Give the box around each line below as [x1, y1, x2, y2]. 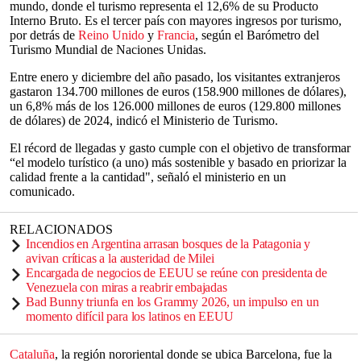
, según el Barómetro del [195, 28, 319, 42]
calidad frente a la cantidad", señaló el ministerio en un [10, 170, 286, 184]
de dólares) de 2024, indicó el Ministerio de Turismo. [10, 114, 278, 127]
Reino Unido [78, 28, 144, 42]
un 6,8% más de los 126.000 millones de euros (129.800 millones [10, 99, 341, 113]
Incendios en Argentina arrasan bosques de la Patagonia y [26, 237, 311, 251]
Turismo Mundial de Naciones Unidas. [10, 43, 206, 56]
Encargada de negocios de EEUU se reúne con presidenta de [26, 266, 328, 280]
